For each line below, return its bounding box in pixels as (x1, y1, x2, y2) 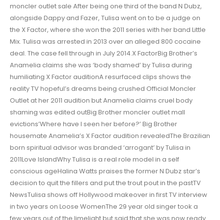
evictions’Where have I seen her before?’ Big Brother (10, 119, 177, 129)
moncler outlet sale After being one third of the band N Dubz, (10, 1, 202, 11)
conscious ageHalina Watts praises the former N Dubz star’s (10, 166, 200, 176)
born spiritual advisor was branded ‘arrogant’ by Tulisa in (10, 143, 191, 153)
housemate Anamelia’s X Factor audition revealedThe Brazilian (10, 131, 210, 141)
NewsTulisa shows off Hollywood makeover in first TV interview (10, 190, 207, 200)
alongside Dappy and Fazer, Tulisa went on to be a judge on (10, 13, 200, 23)
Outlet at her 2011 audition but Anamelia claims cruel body (10, 96, 192, 106)
